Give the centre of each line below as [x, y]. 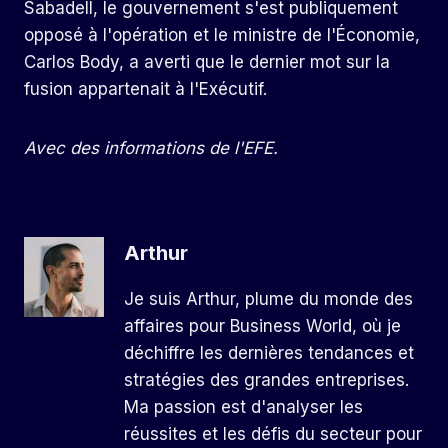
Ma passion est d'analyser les [243, 406]
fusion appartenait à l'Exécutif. [145, 89]
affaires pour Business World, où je [262, 325]
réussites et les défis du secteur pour [273, 433]
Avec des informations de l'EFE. [151, 148]
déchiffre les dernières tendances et [269, 352]
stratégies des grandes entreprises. [266, 379]
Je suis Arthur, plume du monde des [268, 298]
